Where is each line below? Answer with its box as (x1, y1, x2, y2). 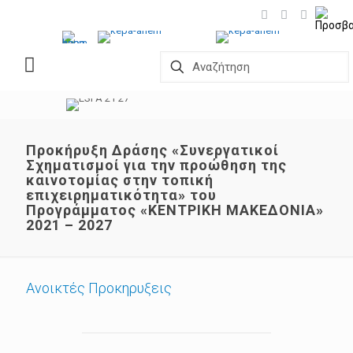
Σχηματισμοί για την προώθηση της (26, 157, 287, 173)
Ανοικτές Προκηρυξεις (26, 280, 172, 296)
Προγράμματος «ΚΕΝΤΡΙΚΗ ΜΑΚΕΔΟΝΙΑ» (26, 202, 324, 218)
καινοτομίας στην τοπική (26, 172, 214, 188)
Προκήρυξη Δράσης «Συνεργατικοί (26, 142, 279, 158)
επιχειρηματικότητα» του (26, 187, 217, 203)
